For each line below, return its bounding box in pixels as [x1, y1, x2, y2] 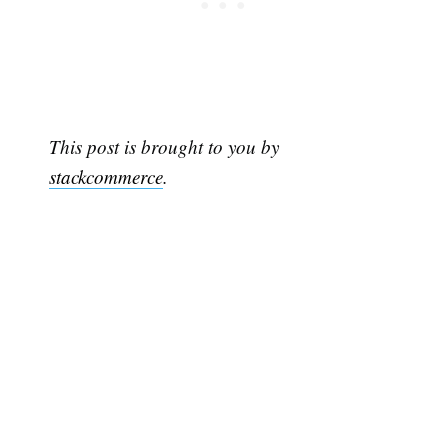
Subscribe [326, 339, 408, 360]
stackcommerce [49, 163, 164, 189]
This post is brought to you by [49, 133, 280, 159]
